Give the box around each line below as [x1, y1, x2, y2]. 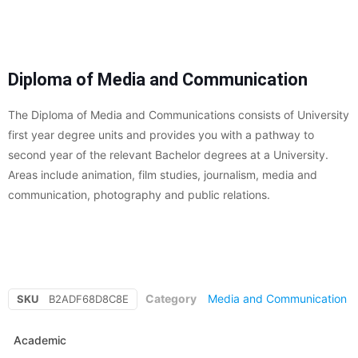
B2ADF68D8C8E [49, 292, 129, 305]
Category [145, 291, 197, 305]
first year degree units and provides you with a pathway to [8, 127, 314, 141]
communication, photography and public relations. [8, 187, 270, 201]
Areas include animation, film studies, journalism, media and [8, 167, 317, 181]
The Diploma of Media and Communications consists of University [8, 107, 349, 121]
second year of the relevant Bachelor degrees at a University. [8, 147, 328, 161]
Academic [14, 332, 66, 347]
